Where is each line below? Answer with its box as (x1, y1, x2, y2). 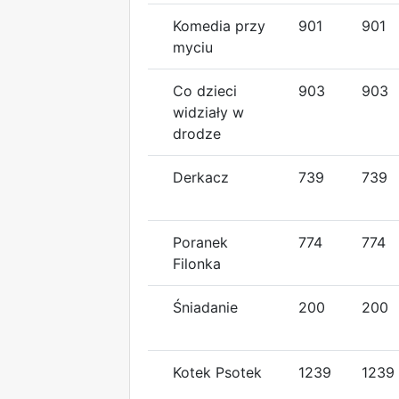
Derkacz (173, 167, 229, 186)
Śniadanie (173, 297, 238, 316)
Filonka (173, 254, 221, 273)
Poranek (173, 232, 228, 251)
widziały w (173, 102, 244, 121)
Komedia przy (173, 16, 265, 35)
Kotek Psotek (173, 362, 262, 381)
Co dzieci (173, 81, 237, 100)
